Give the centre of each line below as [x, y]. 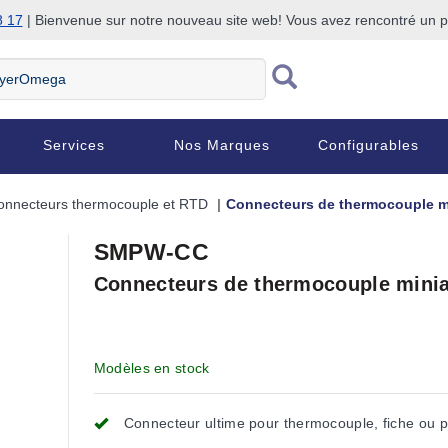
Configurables [369, 145]
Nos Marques [221, 145]
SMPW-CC [151, 252]
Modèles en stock [151, 368]
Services [73, 145]
